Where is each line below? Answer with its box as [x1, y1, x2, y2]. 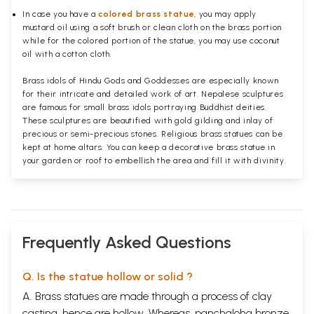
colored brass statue [98, 8, 195, 19]
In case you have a [22, 8, 99, 19]
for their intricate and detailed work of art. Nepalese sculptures [22, 88, 284, 99]
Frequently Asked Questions [22, 231, 231, 252]
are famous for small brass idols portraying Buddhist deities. [22, 102, 267, 112]
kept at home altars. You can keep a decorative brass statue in [22, 142, 275, 152]
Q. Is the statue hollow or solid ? [22, 269, 193, 283]
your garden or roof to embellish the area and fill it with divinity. [22, 155, 289, 165]
